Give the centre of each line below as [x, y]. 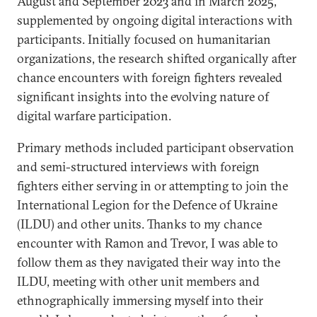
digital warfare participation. [94, 116]
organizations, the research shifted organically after [157, 58]
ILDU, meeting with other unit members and [138, 281]
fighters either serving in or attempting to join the [152, 186]
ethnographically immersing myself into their [140, 300]
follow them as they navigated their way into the [149, 262]
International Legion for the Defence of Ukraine [147, 205]
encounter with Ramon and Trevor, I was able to [148, 243]
